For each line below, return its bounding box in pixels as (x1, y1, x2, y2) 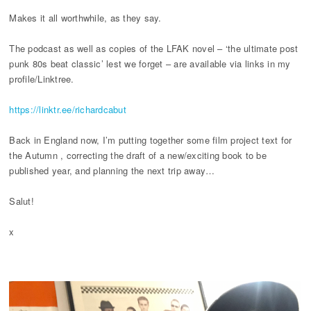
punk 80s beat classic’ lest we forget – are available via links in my (9, 57, 291, 70)
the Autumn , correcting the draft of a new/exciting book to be (9, 149, 267, 162)
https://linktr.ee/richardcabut (9, 103, 126, 116)
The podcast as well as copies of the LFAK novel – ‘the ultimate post (9, 42, 299, 55)
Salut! (9, 194, 34, 208)
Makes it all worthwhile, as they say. (9, 11, 162, 24)
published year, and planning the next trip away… (9, 164, 215, 177)
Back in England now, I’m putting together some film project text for (9, 133, 292, 146)
